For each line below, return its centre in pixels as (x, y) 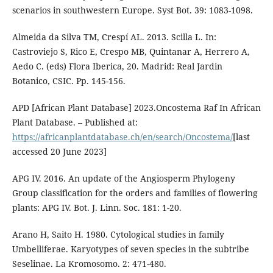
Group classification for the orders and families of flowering (135, 193)
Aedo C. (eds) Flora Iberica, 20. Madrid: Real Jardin (117, 66)
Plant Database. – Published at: (75, 122)
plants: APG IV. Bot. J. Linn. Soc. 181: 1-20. (97, 207)
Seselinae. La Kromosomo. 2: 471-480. (89, 264)
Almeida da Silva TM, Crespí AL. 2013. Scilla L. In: (114, 37)
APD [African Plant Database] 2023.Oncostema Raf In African (136, 107)
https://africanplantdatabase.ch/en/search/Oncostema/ (122, 136)
